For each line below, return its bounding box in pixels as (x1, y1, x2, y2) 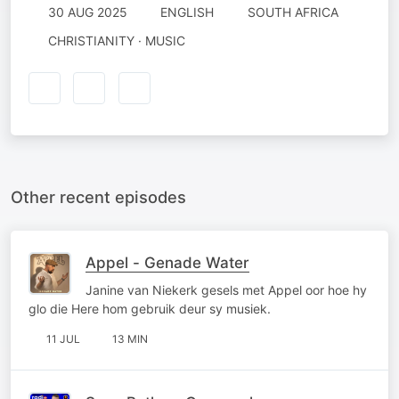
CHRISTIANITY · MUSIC (47, 33, 185, 48)
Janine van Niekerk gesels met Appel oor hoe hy (85, 281, 367, 297)
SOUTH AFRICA (247, 4, 338, 20)
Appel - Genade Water (85, 253, 249, 272)
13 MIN (112, 331, 148, 346)
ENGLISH (160, 4, 214, 20)
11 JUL (46, 331, 80, 346)
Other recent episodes (11, 186, 186, 207)
